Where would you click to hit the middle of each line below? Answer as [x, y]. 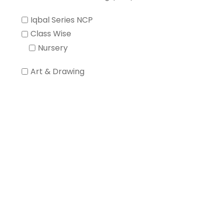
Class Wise [51, 34]
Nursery [53, 48]
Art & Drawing [57, 71]
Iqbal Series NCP [62, 20]
